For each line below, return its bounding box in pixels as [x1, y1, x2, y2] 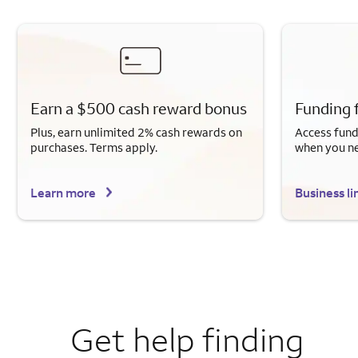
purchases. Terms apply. [30, 140, 157, 156]
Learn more [30, 185, 96, 201]
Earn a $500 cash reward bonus [30, 98, 247, 119]
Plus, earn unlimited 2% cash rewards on [30, 125, 242, 141]
